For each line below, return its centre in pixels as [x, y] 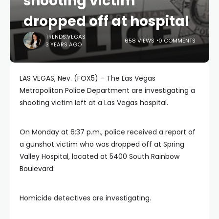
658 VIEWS [140, 40]
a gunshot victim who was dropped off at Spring [102, 144]
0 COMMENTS [177, 40]
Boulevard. [37, 169]
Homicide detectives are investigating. [85, 198]
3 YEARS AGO [64, 44]
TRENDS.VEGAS [66, 36]
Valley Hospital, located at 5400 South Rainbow [99, 156]
